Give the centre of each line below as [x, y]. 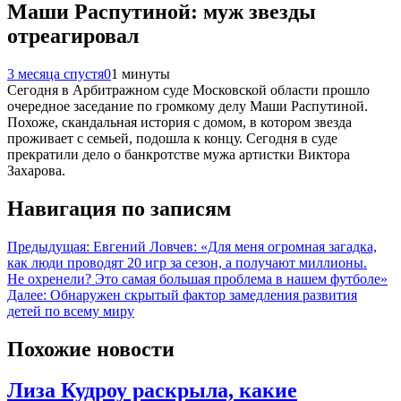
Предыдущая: [48, 246]
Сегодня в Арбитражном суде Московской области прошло [188, 90]
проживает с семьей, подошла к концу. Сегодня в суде [172, 138]
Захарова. [36, 170]
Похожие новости [91, 349]
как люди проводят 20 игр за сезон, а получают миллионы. [187, 262]
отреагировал [73, 35]
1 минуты [141, 73]
